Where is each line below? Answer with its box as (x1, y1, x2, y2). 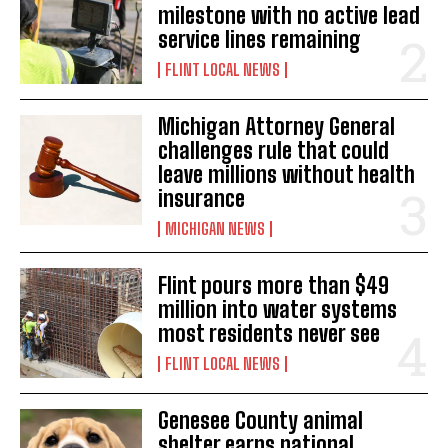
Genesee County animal (158, 407, 364, 435)
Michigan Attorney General (158, 113, 396, 141)
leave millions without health (158, 161, 416, 189)
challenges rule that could (158, 137, 390, 165)
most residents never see (158, 320, 381, 348)
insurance (158, 185, 246, 213)
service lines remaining (158, 26, 362, 54)
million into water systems (158, 296, 398, 324)
